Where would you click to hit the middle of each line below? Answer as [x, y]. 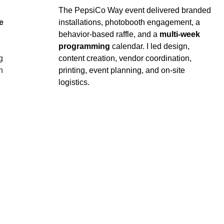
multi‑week [181, 34]
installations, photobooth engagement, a [130, 22]
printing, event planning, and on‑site [123, 70]
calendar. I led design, [151, 46]
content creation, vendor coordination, [126, 58]
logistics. [74, 82]
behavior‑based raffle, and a [109, 34]
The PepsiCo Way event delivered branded [136, 10]
